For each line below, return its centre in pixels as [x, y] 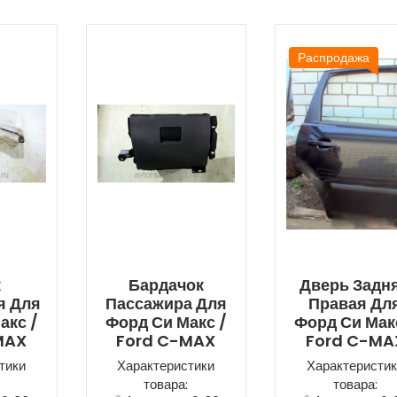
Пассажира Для [166, 304]
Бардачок [166, 285]
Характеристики [166, 366]
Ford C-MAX [166, 341]
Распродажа [333, 58]
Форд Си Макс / [166, 323]
